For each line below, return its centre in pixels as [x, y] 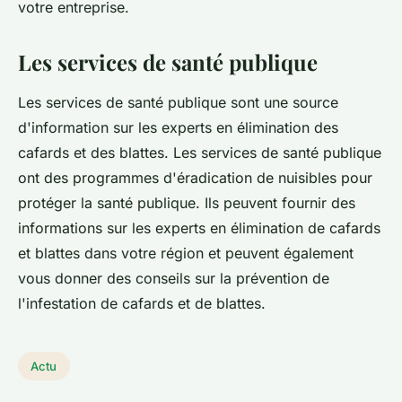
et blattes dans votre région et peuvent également [186, 253]
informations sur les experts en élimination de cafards [199, 228]
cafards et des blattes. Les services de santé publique [200, 153]
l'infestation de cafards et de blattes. [142, 304]
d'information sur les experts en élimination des [178, 128]
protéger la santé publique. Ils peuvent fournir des [187, 203]
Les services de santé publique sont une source [178, 103]
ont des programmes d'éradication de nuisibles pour [195, 178]
